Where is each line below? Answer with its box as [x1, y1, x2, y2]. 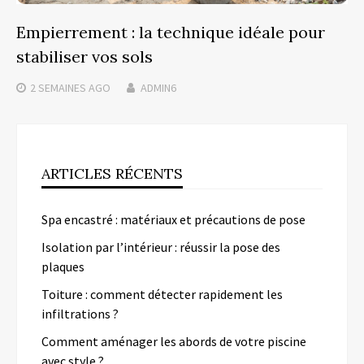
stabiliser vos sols [16, 46, 153, 67]
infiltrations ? [41, 305, 119, 323]
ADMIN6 [141, 80, 176, 96]
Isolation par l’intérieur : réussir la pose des [41, 239, 280, 256]
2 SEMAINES [30, 80, 86, 96]
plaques [41, 258, 84, 275]
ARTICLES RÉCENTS [41, 164, 183, 184]
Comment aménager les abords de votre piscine [41, 333, 306, 350]
